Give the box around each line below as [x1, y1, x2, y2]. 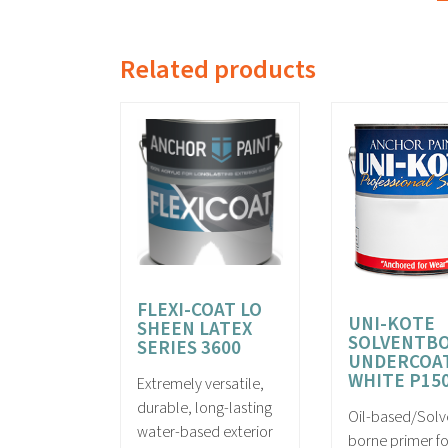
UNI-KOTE [348, 310, 436, 339]
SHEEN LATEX [137, 314, 252, 343]
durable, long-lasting [137, 397, 272, 420]
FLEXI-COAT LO [137, 295, 262, 324]
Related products [120, 50, 316, 88]
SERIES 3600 [137, 333, 241, 362]
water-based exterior [137, 421, 273, 444]
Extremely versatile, [137, 373, 264, 396]
